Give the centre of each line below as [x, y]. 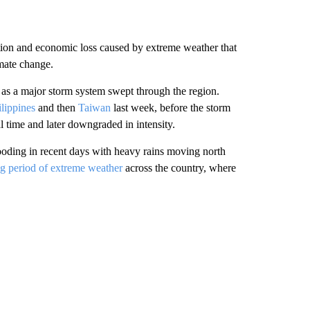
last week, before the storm [170, 108]
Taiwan [94, 108]
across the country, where [179, 168]
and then [56, 108]
